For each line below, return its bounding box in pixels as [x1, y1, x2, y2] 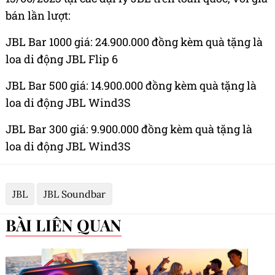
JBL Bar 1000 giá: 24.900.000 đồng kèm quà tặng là [6, 34, 263, 50]
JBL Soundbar [44, 188, 106, 201]
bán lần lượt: [6, 8, 71, 23]
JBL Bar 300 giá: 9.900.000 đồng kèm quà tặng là [6, 122, 252, 137]
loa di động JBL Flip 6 [6, 52, 118, 67]
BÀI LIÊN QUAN [16, 214, 122, 236]
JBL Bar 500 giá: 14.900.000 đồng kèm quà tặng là [6, 78, 257, 93]
